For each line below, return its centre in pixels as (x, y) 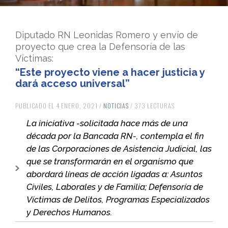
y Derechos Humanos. (72, 212)
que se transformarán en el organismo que (110, 161)
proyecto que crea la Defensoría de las (100, 46)
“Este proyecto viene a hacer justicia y (110, 72)
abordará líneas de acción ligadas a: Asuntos (115, 174)
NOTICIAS (116, 105)
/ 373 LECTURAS (152, 105)
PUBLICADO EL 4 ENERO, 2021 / (59, 105)
